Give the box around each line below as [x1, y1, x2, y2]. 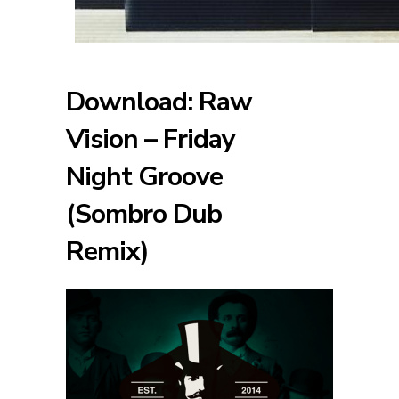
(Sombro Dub [66, 195, 222, 232]
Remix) [66, 232, 149, 270]
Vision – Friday [66, 120, 235, 158]
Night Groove [66, 158, 223, 195]
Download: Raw [66, 83, 252, 120]
